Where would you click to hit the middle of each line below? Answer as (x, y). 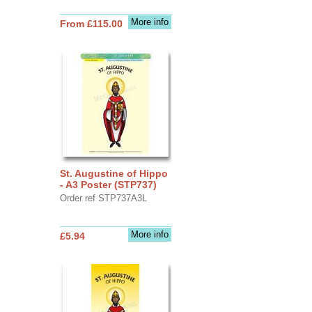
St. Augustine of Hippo (114, 173)
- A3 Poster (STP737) (108, 184)
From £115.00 (91, 23)
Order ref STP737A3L (103, 198)
